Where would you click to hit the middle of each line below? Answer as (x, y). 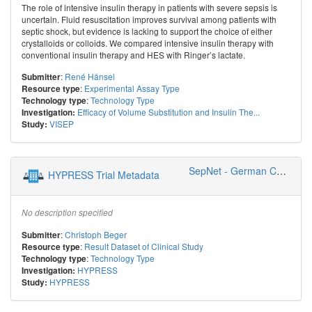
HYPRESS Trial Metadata (104, 174)
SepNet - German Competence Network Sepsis (281, 170)
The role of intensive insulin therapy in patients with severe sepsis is (149, 8)
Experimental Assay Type (132, 88)
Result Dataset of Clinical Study (144, 246)
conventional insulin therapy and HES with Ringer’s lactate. (133, 55)
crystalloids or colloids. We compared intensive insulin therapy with (148, 43)
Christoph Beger (96, 234)
